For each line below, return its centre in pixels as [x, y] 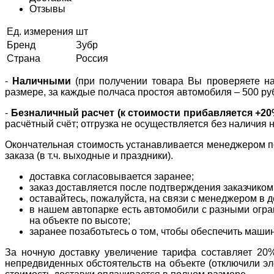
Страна [24, 58]
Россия [92, 58]
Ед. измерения [40, 31]
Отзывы [47, 9]
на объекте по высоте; [80, 220]
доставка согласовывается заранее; [112, 176]
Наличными [42, 81]
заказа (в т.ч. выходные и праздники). [89, 155]
